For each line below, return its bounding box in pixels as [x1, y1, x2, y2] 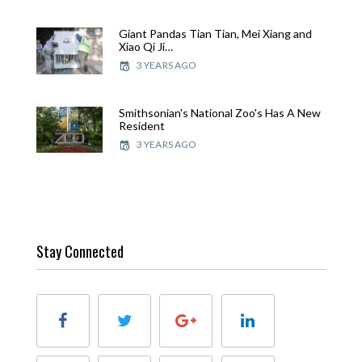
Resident [118, 118, 165, 133]
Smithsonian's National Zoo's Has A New [118, 105, 321, 120]
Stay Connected [36, 240, 124, 262]
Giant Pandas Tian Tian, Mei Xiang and [118, 27, 312, 41]
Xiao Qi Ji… [118, 40, 173, 54]
